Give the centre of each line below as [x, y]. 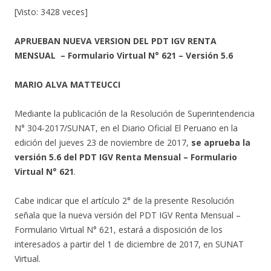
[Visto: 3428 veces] [51, 12]
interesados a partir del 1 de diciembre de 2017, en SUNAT [129, 244]
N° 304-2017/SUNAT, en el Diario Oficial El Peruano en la [126, 128]
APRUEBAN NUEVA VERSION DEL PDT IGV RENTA [116, 41]
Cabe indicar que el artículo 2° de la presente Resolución [124, 201]
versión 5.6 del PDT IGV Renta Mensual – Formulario [126, 157]
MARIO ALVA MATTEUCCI [67, 84]
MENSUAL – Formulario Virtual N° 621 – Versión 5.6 [124, 55]
